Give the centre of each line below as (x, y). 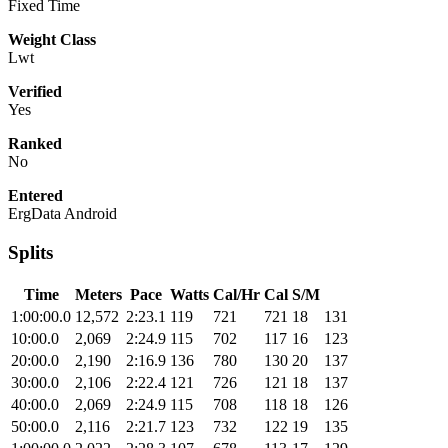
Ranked (35, 144)
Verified (35, 92)
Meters (98, 294)
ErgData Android (62, 214)
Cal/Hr (236, 294)
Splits (30, 253)
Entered (35, 196)
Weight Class (52, 40)
